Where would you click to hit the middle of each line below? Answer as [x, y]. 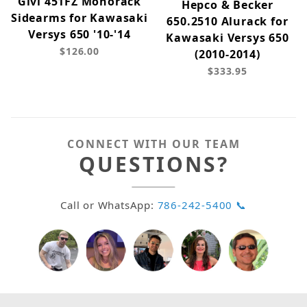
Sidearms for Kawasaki [79, 18]
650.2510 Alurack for [228, 22]
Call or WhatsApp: [109, 205]
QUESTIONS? [153, 164]
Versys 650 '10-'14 [79, 35]
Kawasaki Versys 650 [228, 38]
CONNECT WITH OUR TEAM [153, 144]
